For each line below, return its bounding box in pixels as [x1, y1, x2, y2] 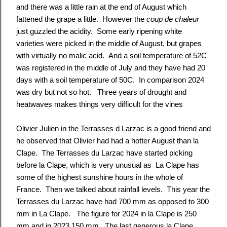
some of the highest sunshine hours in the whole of [16, 173, 183, 181]
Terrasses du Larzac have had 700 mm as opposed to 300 [16, 198, 209, 206]
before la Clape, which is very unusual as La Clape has [16, 161, 199, 169]
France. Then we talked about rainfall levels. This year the [16, 185, 210, 194]
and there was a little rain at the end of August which [16, 3, 186, 11]
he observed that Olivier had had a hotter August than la [16, 137, 199, 145]
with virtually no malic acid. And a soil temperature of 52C [16, 52, 207, 60]
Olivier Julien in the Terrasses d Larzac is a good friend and [16, 125, 211, 133]
